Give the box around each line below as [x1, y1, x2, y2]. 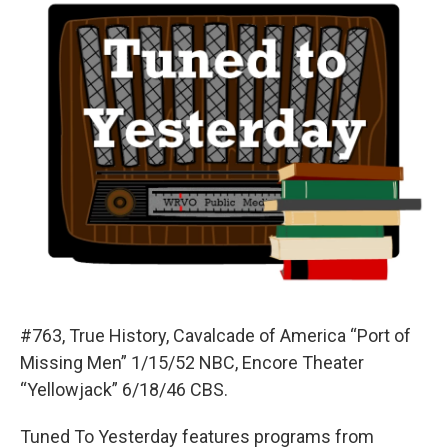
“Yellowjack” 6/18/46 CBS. [20, 379, 228, 401]
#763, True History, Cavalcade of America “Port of [20, 325, 411, 347]
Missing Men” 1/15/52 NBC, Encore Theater [20, 352, 364, 374]
